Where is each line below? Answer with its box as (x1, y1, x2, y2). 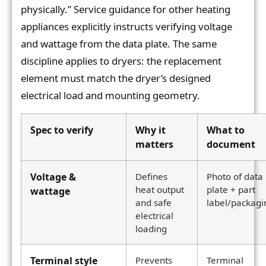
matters (135, 138, 173, 151)
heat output (135, 183, 184, 196)
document (207, 138, 255, 151)
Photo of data (207, 170, 263, 183)
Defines (135, 170, 167, 183)
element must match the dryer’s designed (21, 71, 211, 85)
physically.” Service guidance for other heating (21, 2, 230, 17)
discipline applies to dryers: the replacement (21, 54, 221, 68)
